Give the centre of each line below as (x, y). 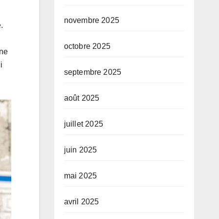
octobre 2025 (87, 46)
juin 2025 (80, 150)
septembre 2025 (93, 72)
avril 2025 (81, 202)
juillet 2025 (83, 124)
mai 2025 (80, 176)
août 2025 (82, 98)
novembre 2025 (92, 21)
